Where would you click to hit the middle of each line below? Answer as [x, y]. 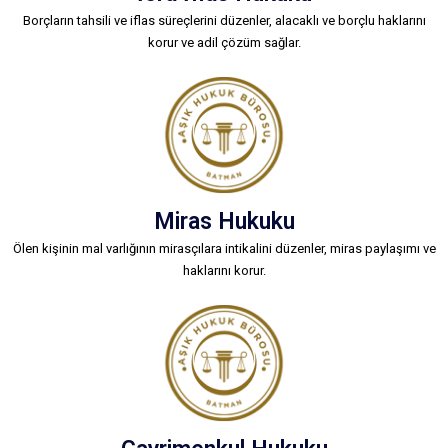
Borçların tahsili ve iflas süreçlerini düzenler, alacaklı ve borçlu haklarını [224, 20]
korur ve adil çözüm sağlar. [224, 42]
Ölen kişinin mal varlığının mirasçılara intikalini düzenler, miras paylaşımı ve [224, 249]
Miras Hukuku [224, 222]
